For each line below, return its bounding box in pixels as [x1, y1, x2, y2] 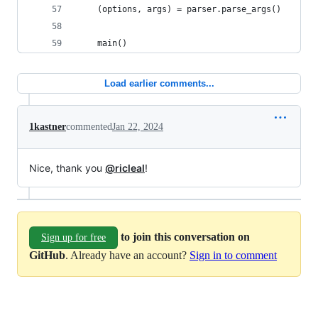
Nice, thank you [29, 162, 105, 174]
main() [77, 38, 127, 48]
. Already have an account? [65, 249, 190, 261]
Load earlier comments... [104, 78, 214, 89]
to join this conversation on [121, 230, 250, 243]
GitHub [29, 249, 65, 261]
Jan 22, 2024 [112, 121, 163, 132]
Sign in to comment [190, 249, 277, 261]
